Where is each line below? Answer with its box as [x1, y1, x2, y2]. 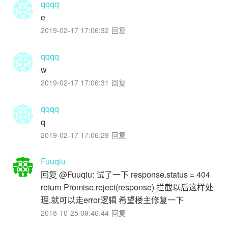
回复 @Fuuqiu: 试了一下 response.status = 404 [41, 168, 210, 180]
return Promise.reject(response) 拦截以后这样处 [41, 181, 213, 193]
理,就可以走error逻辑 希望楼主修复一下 [41, 193, 184, 206]
